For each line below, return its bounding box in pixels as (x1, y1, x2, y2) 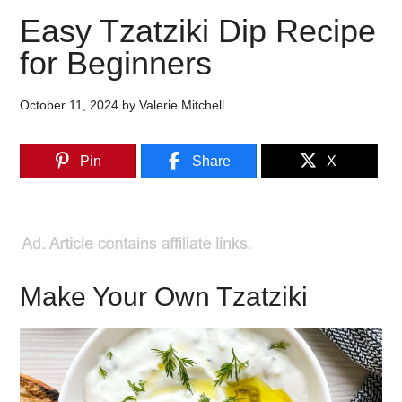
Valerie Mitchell (139, 98, 225, 112)
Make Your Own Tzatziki (20, 282, 309, 311)
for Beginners (20, 45, 213, 82)
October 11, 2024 (20, 98, 119, 112)
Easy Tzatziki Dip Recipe (20, 13, 377, 49)
